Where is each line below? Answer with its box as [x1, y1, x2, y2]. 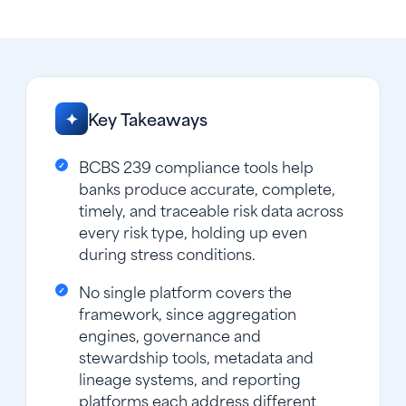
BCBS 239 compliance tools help [79, 153, 314, 178]
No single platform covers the [79, 278, 292, 303]
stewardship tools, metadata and [79, 343, 314, 368]
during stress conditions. [79, 240, 256, 265]
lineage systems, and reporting [79, 365, 301, 390]
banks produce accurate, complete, [79, 175, 335, 199]
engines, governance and [79, 322, 261, 346]
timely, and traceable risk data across [79, 197, 343, 221]
